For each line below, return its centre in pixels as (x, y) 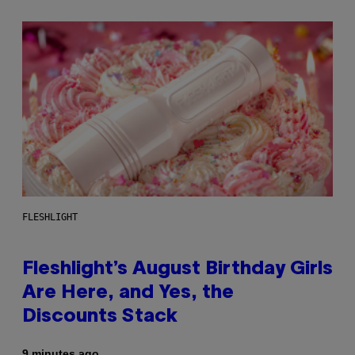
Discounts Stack (100, 317)
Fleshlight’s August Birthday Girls (177, 270)
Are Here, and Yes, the (128, 294)
